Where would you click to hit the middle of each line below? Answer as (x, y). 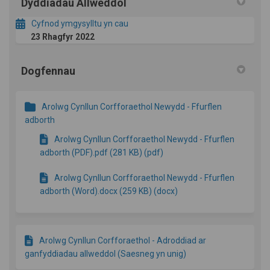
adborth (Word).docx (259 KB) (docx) (109, 191)
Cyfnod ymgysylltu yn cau (80, 24)
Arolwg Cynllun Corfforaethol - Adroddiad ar (123, 241)
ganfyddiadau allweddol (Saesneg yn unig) (105, 254)
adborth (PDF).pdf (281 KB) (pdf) (102, 153)
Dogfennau (48, 71)
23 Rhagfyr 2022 (63, 37)
